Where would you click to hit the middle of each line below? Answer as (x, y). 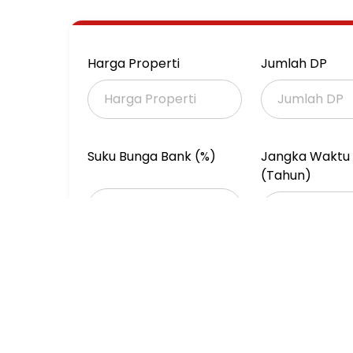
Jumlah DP (294, 63)
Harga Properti (134, 63)
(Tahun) (286, 175)
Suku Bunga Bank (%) (152, 156)
